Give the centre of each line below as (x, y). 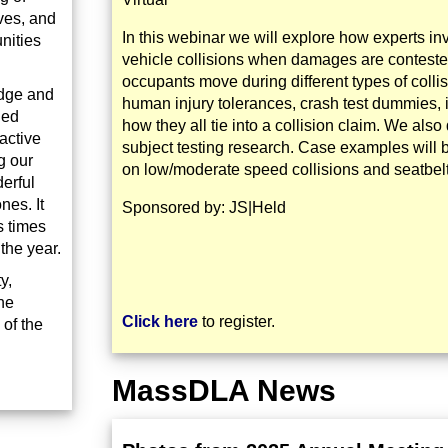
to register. (236, 321)
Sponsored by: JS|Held (204, 207)
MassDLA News (224, 390)
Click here (160, 321)
